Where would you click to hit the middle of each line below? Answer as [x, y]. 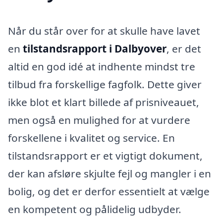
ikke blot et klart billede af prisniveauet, [104, 102]
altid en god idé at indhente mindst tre [102, 66]
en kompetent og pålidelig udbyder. [95, 209]
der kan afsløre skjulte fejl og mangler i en [110, 173]
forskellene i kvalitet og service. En [91, 138]
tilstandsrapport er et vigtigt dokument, [105, 155]
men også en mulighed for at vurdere [99, 120]
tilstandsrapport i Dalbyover [95, 48]
